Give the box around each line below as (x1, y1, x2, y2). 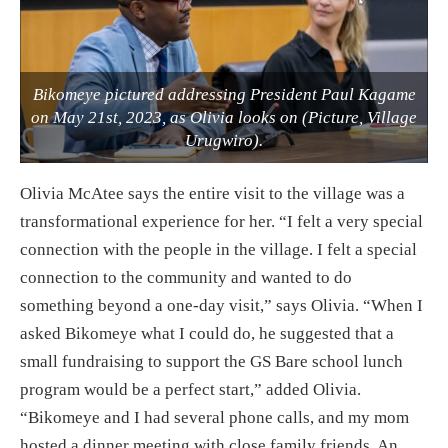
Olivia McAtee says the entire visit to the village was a (20, 184, 405, 204)
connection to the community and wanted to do (20, 268, 352, 288)
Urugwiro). (185, 131, 263, 151)
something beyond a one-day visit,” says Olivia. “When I (20, 296, 423, 316)
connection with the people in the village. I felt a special (20, 240, 417, 260)
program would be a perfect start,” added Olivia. (20, 380, 361, 400)
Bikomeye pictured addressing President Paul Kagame (32, 85, 416, 105)
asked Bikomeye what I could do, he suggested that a (20, 324, 394, 344)
